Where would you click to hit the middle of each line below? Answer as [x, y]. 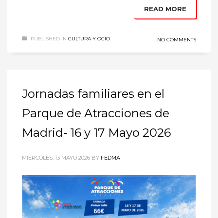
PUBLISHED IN [49, 38]
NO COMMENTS [177, 39]
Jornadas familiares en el [93, 93]
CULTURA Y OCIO [89, 38]
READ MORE [165, 9]
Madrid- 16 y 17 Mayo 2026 [96, 132]
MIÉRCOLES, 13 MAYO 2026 [56, 157]
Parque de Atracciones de [96, 113]
